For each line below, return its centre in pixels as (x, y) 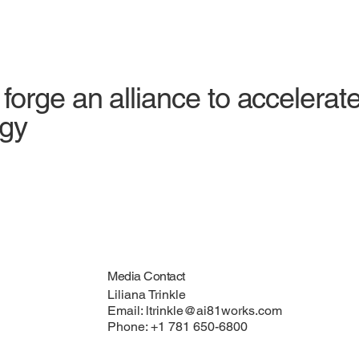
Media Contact (147, 276)
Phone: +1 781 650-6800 (178, 326)
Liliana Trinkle (147, 294)
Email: (127, 310)
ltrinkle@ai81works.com (214, 310)
